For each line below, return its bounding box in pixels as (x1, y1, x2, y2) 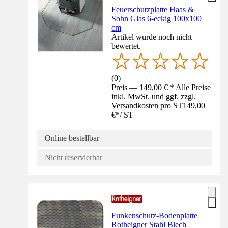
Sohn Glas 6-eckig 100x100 (111, 14, 202, 23)
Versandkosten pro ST (111, 101, 183, 110)
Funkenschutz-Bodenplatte (111, 211, 198, 220)
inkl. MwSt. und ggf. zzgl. (111, 92, 196, 101)
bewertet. (111, 42, 141, 51)
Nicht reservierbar (45, 153, 102, 162)
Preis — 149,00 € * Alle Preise (111, 82, 211, 92)
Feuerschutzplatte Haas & (111, 5, 194, 14)
